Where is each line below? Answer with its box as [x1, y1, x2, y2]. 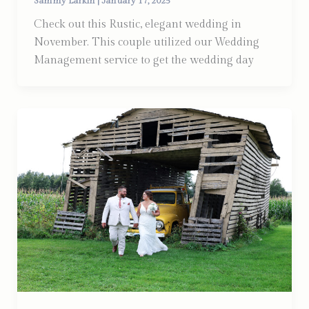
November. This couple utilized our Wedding [33, 35, 259, 49]
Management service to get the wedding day [33, 53, 254, 67]
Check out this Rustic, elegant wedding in [33, 17, 241, 31]
